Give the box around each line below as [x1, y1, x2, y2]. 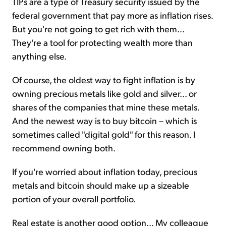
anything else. [12, 50, 67, 62]
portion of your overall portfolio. [12, 193, 136, 205]
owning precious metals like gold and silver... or [12, 87, 197, 99]
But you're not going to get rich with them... [12, 23, 184, 35]
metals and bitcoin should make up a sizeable [12, 179, 189, 191]
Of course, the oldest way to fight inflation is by [12, 74, 195, 86]
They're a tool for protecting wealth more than [12, 36, 193, 48]
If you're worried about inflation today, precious [12, 165, 197, 178]
